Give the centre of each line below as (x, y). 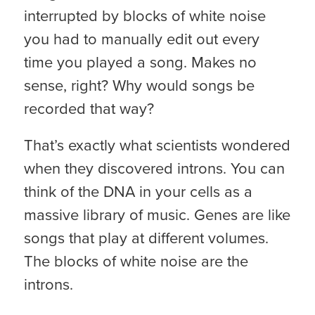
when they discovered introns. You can (154, 168)
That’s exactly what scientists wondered (157, 145)
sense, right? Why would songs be (139, 85)
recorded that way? (89, 108)
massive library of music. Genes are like (157, 214)
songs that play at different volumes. (146, 238)
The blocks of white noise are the (136, 261)
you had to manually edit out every (141, 39)
